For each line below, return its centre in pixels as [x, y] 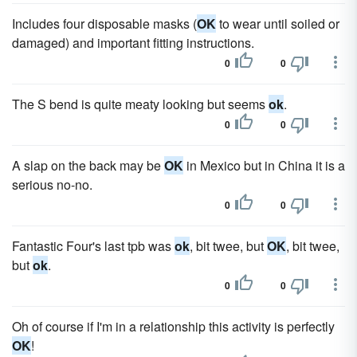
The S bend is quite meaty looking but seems [140, 104]
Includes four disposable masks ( [104, 24]
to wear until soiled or [278, 24]
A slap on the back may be [88, 165]
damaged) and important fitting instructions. [133, 43]
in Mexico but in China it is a [264, 165]
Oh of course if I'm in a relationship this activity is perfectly [173, 326]
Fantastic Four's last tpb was [93, 246]
